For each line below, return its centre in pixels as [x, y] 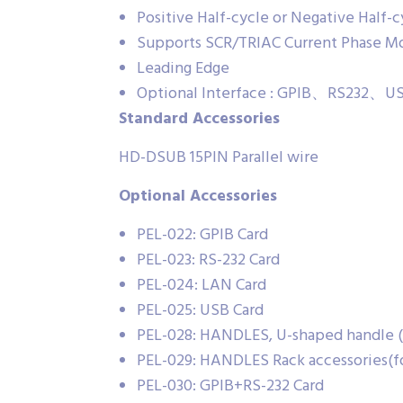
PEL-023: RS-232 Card [208, 261]
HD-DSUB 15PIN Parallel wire [219, 158]
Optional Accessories [198, 197]
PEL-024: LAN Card [201, 286]
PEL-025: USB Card [200, 311]
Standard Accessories [199, 120]
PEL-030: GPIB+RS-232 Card [230, 387]
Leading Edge [183, 69]
